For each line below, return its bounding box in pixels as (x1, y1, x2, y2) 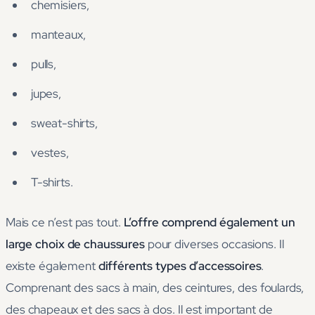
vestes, (31, 145, 69, 161)
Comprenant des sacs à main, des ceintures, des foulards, (6, 280, 304, 296)
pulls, (31, 56, 56, 72)
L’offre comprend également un (123, 214, 295, 231)
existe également (6, 258, 98, 274)
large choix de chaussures (6, 236, 145, 252)
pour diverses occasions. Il (144, 236, 284, 252)
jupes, (31, 86, 61, 102)
